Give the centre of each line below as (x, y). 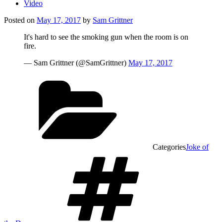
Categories (169, 147)
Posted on (19, 20)
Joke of (197, 147)
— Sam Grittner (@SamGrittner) (76, 63)
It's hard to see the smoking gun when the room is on (106, 37)
